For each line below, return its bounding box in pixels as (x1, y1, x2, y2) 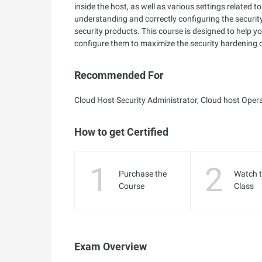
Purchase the (118, 169, 167, 178)
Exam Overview (74, 240, 147, 253)
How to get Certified (74, 126, 168, 138)
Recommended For (74, 69, 164, 81)
